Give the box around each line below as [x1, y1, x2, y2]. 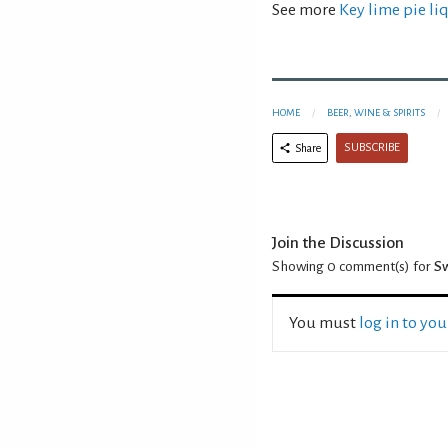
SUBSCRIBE [344, 140, 400, 154]
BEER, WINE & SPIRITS [327, 106, 425, 118]
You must [289, 313, 359, 332]
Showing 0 [272, 258, 336, 274]
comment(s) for [336, 258, 434, 274]
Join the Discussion [272, 233, 404, 252]
